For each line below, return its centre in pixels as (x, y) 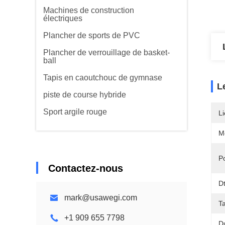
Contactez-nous (86, 168)
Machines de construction (89, 10)
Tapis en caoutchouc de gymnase (103, 78)
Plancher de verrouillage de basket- (106, 52)
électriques (63, 18)
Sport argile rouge (75, 112)
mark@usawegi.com (101, 198)
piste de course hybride (85, 95)
